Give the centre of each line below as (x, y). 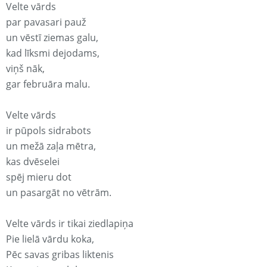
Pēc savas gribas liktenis (60, 255)
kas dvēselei (33, 162)
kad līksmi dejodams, (53, 53)
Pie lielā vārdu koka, (50, 239)
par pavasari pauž (46, 22)
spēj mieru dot (39, 177)
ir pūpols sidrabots (49, 131)
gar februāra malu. (48, 84)
